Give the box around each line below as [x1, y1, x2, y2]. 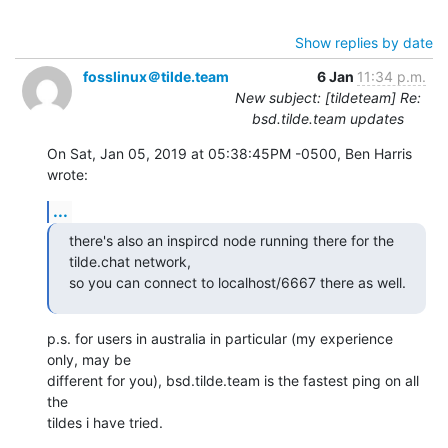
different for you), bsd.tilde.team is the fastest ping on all [47, 371, 419, 389]
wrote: [47, 165, 88, 183]
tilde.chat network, [69, 252, 191, 270]
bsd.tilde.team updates [251, 109, 404, 127]
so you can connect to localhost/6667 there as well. [69, 273, 406, 291]
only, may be [47, 350, 131, 368]
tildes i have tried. [47, 413, 163, 431]
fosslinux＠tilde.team [83, 67, 229, 85]
